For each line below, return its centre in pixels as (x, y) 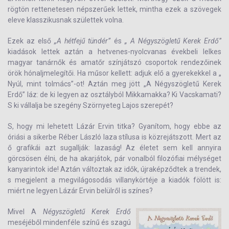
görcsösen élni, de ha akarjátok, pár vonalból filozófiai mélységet (114, 158)
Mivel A (25, 212)
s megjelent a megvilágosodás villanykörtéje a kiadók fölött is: (114, 180)
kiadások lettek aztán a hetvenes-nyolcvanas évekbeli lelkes (114, 52)
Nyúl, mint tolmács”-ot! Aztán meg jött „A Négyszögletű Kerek (114, 84)
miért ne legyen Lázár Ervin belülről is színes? (80, 191)
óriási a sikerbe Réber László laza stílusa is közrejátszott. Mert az (114, 137)
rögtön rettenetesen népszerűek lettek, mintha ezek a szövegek (114, 9)
